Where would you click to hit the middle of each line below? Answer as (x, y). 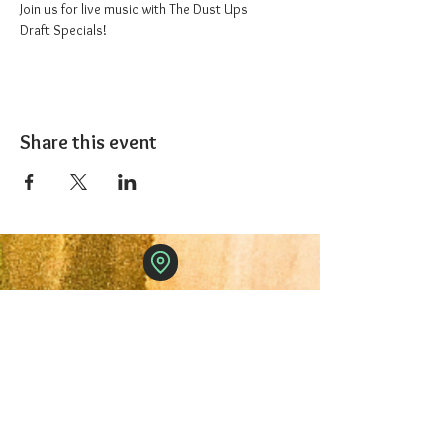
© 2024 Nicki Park (165, 333)
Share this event (88, 142)
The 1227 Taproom (167, 303)
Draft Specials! (63, 30)
